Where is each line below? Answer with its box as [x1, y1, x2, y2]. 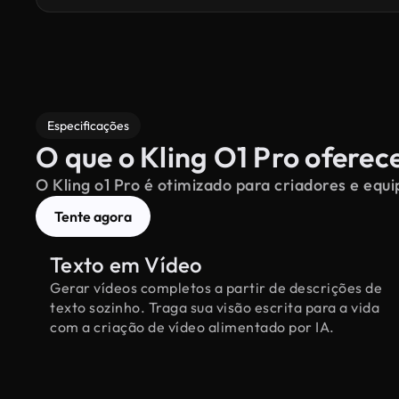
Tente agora [54, 208, 132, 225]
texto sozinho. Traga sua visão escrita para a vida [50, 298, 379, 316]
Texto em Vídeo [50, 251, 203, 278]
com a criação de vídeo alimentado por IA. [50, 318, 335, 336]
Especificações [47, 118, 129, 134]
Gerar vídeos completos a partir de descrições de [50, 279, 382, 297]
